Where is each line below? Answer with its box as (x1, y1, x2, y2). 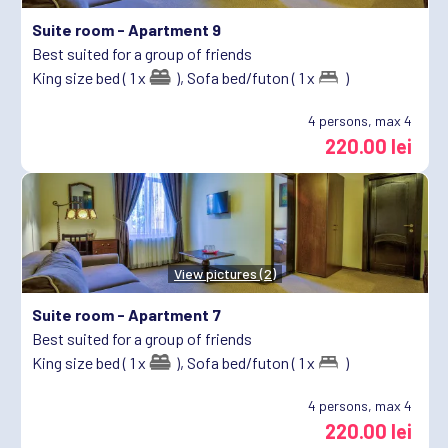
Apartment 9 (128, 19, 221, 39)
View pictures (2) (174, 264, 276, 282)
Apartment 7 (128, 304, 221, 324)
